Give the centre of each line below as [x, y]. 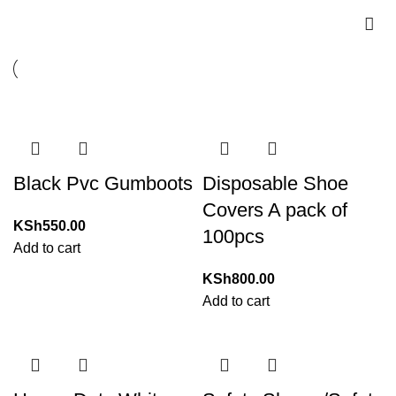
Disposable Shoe [275, 183]
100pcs [233, 236]
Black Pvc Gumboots [103, 183]
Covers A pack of [275, 210]
